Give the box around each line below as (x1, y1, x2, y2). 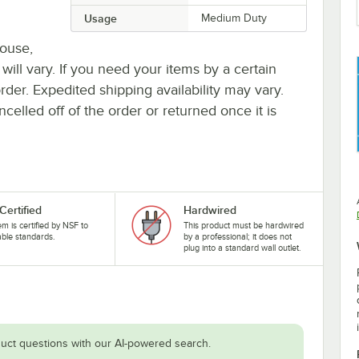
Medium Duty (201, 11, 268, 24)
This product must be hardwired (183, 220, 304, 230)
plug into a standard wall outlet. (183, 242, 301, 252)
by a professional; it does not (183, 231, 292, 241)
